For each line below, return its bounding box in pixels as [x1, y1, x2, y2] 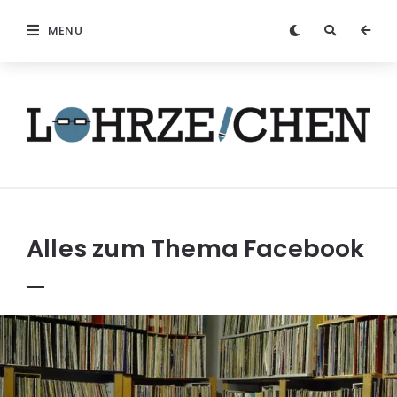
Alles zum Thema [27, 232, 238, 266]
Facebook [244, 232, 365, 266]
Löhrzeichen [26, 140, 134, 166]
